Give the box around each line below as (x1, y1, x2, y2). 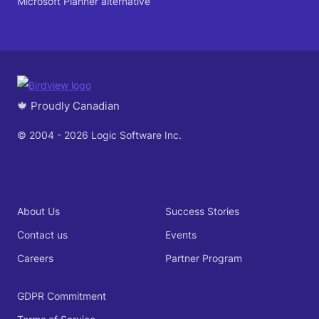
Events (164, 228, 197, 241)
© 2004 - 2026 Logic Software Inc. (17, 128, 182, 141)
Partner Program (164, 251, 242, 264)
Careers (17, 251, 53, 264)
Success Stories (164, 204, 239, 217)
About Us (17, 204, 60, 217)
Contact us (17, 228, 68, 241)
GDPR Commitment (17, 289, 106, 302)
